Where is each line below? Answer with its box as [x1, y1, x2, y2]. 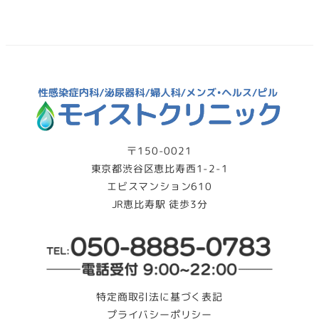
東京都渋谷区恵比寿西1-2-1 [90, 161, 229, 176]
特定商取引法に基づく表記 [96, 289, 223, 304]
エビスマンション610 [107, 179, 212, 194]
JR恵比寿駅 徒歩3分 [111, 197, 208, 211]
